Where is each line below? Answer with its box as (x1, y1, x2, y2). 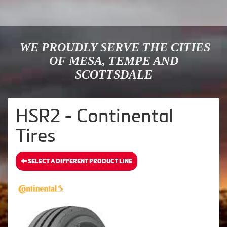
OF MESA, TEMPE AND (49, 54, 178, 68)
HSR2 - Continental (16, 105, 173, 127)
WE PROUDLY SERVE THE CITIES (17, 41, 210, 54)
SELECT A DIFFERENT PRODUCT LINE (27, 158, 132, 165)
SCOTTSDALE (74, 68, 153, 82)
